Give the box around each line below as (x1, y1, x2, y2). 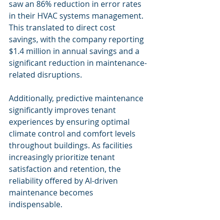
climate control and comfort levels (9, 128, 137, 139)
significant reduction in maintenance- (9, 57, 147, 68)
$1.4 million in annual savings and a (9, 46, 141, 56)
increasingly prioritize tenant (9, 152, 117, 163)
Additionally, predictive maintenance (9, 93, 145, 104)
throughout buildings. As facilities (9, 140, 135, 151)
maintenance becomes (9, 187, 95, 198)
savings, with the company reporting (9, 34, 146, 45)
